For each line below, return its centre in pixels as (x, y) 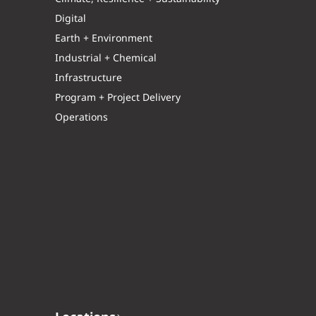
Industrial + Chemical (106, 59)
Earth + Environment (104, 39)
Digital (71, 19)
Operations (82, 118)
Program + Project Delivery (118, 98)
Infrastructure (89, 79)
